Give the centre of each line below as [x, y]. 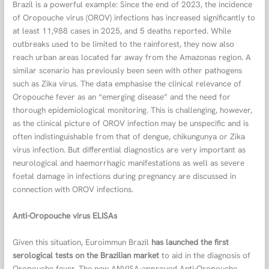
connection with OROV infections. [73, 189]
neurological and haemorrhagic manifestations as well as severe [129, 163]
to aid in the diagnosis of [205, 255]
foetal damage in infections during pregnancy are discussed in [125, 176]
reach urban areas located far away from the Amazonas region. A [132, 57]
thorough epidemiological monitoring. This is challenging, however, [133, 110]
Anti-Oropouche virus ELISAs [65, 216]
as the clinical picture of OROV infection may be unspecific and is [131, 123]
